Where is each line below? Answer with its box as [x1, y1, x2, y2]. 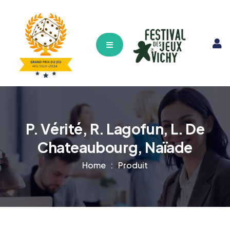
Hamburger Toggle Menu [106, 39, 201, 49]
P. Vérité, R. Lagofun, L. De [25, 120, 205, 138]
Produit [118, 160, 148, 171]
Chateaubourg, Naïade [37, 138, 193, 157]
